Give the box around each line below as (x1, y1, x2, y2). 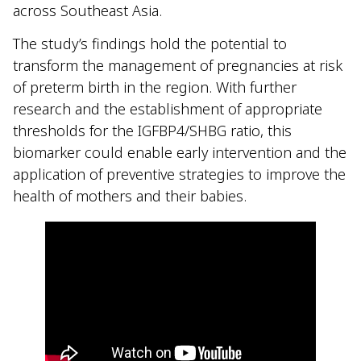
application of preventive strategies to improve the (13, 164, 346, 184)
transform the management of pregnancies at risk (13, 55, 342, 75)
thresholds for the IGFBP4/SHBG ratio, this (13, 120, 292, 140)
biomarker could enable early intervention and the (13, 142, 346, 162)
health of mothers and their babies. (13, 185, 251, 205)
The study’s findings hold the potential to (13, 33, 287, 53)
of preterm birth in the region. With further (13, 77, 297, 97)
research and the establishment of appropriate (13, 98, 322, 118)
